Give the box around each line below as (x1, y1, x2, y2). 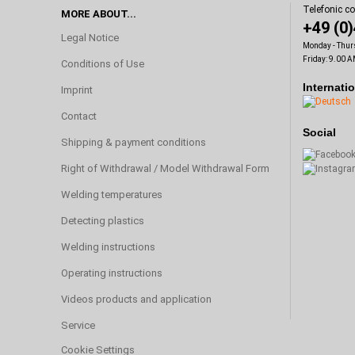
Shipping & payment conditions (61, 136, 206, 148)
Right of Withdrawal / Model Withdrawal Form (61, 162, 269, 174)
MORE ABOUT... (61, 7, 136, 20)
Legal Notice (61, 31, 119, 44)
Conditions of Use (61, 57, 144, 70)
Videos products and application (61, 292, 212, 305)
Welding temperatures (61, 188, 162, 200)
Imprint (61, 83, 93, 96)
